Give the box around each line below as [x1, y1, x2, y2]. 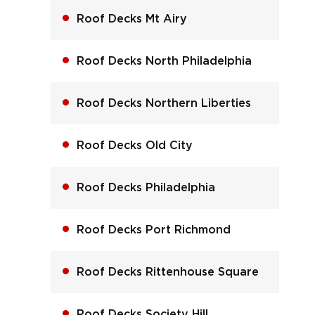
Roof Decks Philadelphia [76, 181, 215, 193]
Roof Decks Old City [76, 139, 193, 151]
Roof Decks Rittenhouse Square [76, 266, 259, 278]
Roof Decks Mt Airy [76, 13, 187, 25]
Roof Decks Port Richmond [76, 224, 231, 236]
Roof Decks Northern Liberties [76, 97, 251, 109]
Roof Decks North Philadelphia [76, 55, 252, 67]
